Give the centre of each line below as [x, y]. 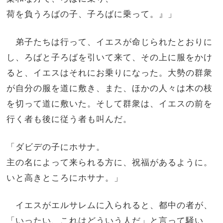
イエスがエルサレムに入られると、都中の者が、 [110, 205]
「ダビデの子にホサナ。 [56, 147]
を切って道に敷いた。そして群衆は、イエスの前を [110, 103]
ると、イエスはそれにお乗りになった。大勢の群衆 [110, 72]
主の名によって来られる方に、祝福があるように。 [110, 162]
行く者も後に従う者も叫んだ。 [69, 119]
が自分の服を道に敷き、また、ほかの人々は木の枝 [110, 88]
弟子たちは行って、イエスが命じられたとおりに [110, 42]
